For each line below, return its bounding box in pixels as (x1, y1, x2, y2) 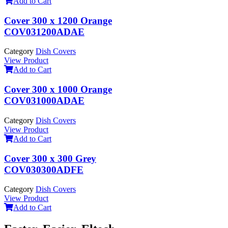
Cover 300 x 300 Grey (4, 153, 96, 164)
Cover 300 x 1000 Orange (4, 84, 112, 95)
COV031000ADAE (4, 95, 84, 106)
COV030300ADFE (4, 164, 83, 175)
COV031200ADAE (4, 26, 84, 37)
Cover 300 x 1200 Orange (4, 15, 112, 26)
